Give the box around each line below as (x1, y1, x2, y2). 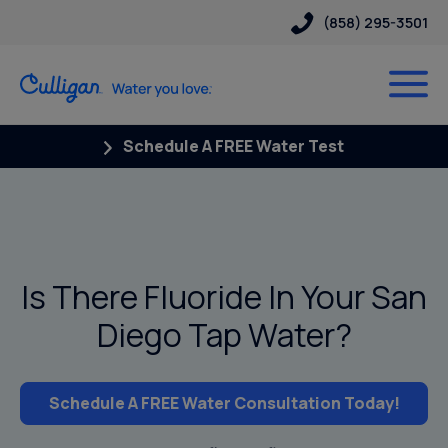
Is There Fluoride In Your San (21, 274, 427, 319)
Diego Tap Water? (96, 312, 352, 357)
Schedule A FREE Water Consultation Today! (48, 391, 400, 414)
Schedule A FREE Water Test (120, 135, 345, 157)
